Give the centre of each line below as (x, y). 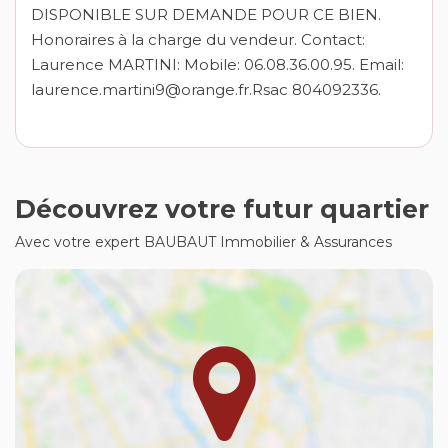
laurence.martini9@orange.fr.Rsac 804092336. (206, 90)
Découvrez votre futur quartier (222, 209)
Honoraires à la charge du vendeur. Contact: (198, 40)
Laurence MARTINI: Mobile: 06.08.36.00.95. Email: (217, 65)
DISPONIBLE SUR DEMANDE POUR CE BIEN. (206, 15)
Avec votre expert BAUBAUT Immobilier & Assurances (203, 242)
